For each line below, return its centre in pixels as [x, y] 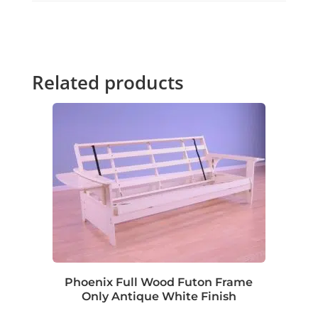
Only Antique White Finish [159, 296]
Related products [108, 82]
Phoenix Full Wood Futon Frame [159, 282]
